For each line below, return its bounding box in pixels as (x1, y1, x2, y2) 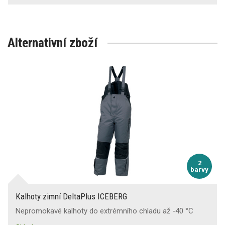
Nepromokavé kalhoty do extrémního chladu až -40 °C (16, 206, 193, 215)
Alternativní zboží (8, 35, 97, 50)
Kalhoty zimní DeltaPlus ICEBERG (16, 191, 127, 201)
